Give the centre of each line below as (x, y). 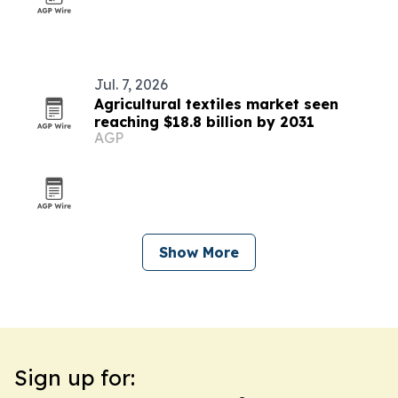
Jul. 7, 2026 (131, 84)
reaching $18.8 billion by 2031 (204, 122)
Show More (199, 252)
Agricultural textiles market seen (216, 104)
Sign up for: (75, 378)
